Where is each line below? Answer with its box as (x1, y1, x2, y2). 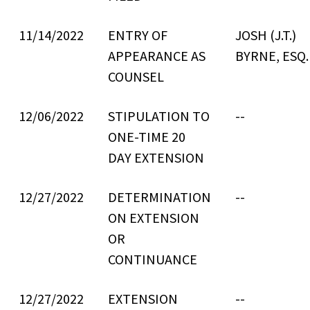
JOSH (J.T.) (235, 26, 296, 44)
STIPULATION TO (108, 107, 210, 125)
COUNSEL (108, 68, 164, 85)
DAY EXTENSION (108, 149, 204, 166)
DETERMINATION (108, 188, 211, 206)
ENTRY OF (108, 26, 167, 44)
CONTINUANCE (108, 250, 197, 268)
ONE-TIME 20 (108, 128, 185, 145)
